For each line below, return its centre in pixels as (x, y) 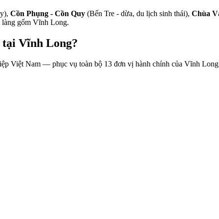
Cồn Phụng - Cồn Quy (48, 13)
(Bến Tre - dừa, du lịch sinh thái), (138, 13)
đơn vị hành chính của (148, 64)
